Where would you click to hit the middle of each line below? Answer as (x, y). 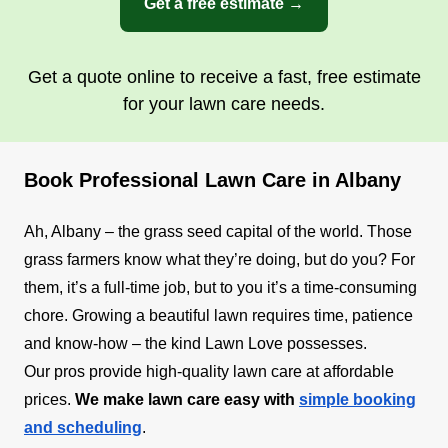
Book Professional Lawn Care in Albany (212, 179)
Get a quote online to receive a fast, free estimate (224, 76)
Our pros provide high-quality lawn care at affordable (209, 371)
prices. (49, 399)
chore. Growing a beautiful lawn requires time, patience (218, 315)
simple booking (357, 399)
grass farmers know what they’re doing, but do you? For (219, 259)
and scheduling (83, 427)
